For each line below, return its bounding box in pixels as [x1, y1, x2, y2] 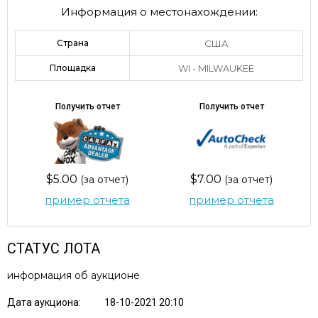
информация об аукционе [7, 268, 140, 282]
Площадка [49, 62, 96, 73]
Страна [56, 37, 89, 48]
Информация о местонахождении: [60, 4, 258, 18]
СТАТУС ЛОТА [7, 239, 100, 257]
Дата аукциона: [7, 296, 83, 308]
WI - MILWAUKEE [178, 62, 254, 74]
